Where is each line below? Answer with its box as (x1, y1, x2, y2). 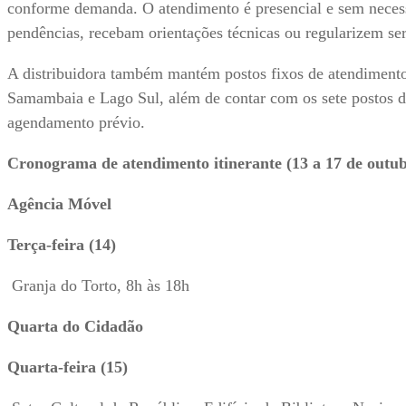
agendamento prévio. (7, 112, 145, 131)
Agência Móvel (7, 194, 111, 213)
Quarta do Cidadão (7, 316, 143, 335)
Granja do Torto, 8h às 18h (7, 275, 189, 295)
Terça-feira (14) (7, 235, 116, 254)
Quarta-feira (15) (7, 357, 128, 376)
